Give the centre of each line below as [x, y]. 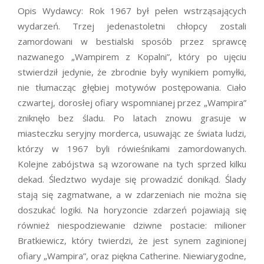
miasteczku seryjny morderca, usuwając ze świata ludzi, [132, 133]
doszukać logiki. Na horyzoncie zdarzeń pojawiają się [132, 210]
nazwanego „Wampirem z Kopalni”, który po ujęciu [132, 57]
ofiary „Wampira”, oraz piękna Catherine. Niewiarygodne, [132, 256]
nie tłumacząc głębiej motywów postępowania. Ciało [132, 88]
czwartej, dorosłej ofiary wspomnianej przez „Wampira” [132, 103]
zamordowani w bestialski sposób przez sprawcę [132, 42]
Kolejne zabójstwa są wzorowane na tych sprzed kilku [132, 164]
